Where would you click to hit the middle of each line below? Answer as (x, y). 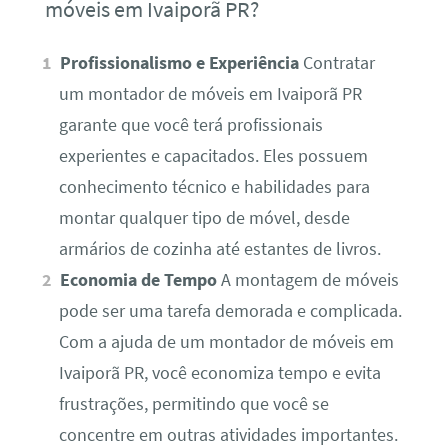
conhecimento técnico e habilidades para (214, 187)
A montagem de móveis (308, 280)
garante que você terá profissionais (190, 125)
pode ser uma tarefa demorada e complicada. (230, 311)
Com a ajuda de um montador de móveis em (226, 342)
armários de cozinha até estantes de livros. (219, 249)
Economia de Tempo (139, 280)
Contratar (337, 63)
